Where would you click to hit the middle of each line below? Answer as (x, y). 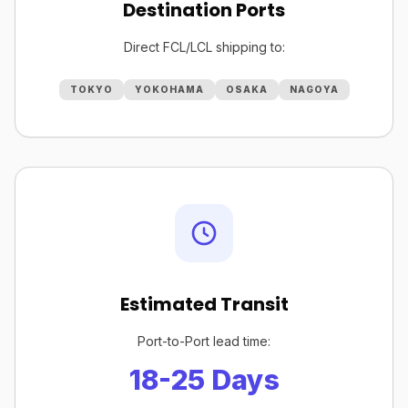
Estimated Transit (204, 304)
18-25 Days (204, 380)
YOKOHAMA (169, 89)
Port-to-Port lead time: (204, 341)
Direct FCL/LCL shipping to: (204, 47)
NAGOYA (314, 89)
